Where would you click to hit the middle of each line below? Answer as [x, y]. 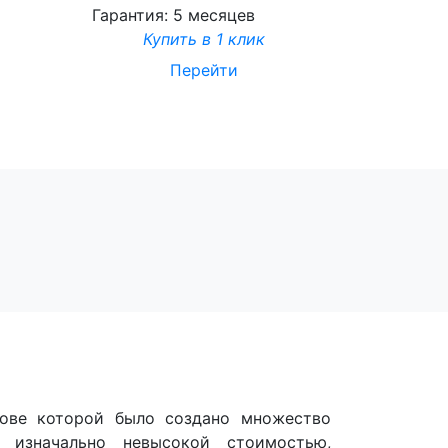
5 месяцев [214, 14]
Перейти [203, 69]
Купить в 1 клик [203, 38]
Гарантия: [132, 14]
